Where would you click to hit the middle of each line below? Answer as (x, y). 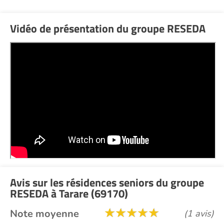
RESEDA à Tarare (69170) (69, 193)
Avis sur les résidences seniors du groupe (107, 182)
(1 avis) (199, 213)
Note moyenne (44, 213)
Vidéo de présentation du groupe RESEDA (108, 28)
